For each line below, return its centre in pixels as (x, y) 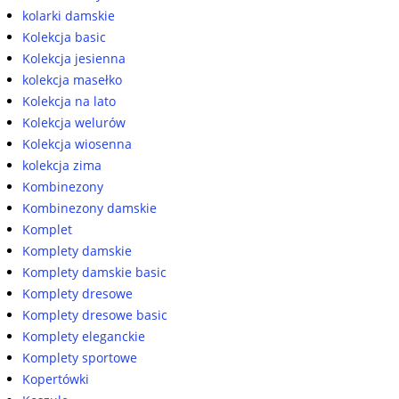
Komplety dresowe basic (95, 315)
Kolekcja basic (64, 37)
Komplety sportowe (80, 358)
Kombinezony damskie (90, 208)
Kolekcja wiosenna (77, 144)
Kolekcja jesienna (74, 59)
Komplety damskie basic (94, 273)
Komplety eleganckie (84, 337)
